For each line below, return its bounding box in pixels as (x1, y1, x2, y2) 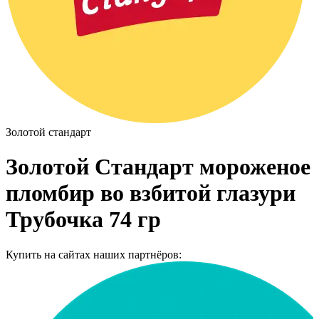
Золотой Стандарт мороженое (6, 154, 310, 180)
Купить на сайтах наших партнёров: (6, 248, 182, 261)
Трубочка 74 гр (6, 206, 161, 233)
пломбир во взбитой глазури (6, 180, 296, 206)
